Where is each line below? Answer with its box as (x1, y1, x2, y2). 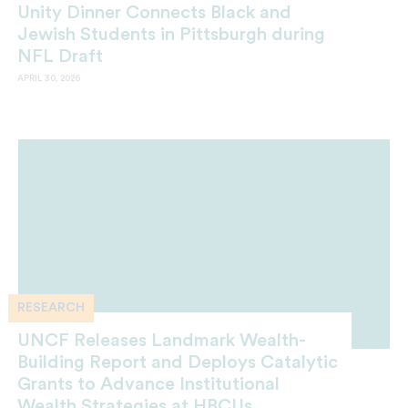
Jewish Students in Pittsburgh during (17, 25, 325, 45)
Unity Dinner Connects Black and (17, 4, 291, 23)
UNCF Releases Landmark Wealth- (17, 331, 306, 350)
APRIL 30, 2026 (17, 74, 80, 84)
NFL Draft (17, 47, 103, 66)
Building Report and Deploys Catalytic (17, 352, 338, 372)
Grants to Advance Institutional (17, 374, 280, 393)
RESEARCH (17, 301, 85, 315)
